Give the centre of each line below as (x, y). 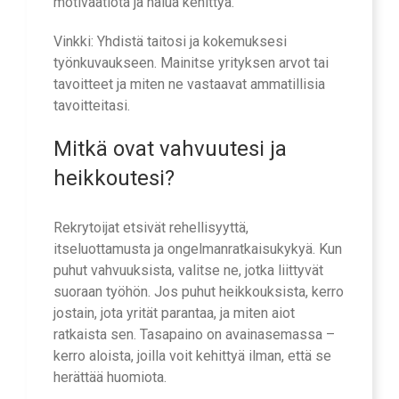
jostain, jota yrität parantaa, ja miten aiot (174, 313)
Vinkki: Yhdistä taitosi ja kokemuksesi (170, 42)
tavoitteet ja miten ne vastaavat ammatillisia (189, 85)
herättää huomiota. (110, 377)
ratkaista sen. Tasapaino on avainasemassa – (194, 334)
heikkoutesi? (114, 179)
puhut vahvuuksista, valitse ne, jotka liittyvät (188, 270)
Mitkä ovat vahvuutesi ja (170, 149)
